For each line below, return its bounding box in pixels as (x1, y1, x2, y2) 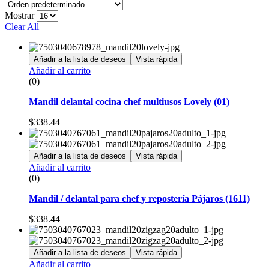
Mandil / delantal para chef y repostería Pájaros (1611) (29, 193, 250, 204)
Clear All (5, 21, 39, 32)
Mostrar (5, 10, 34, 20)
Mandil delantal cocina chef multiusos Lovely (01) (29, 96, 229, 107)
